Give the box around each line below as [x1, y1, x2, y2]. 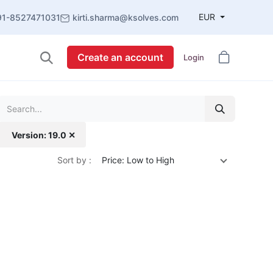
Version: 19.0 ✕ [12, 129, 76, 140]
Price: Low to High [102, 155, 174, 166]
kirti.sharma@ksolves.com [73, 12, 179, 23]
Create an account [77, 51, 163, 64]
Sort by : [57, 155, 91, 166]
